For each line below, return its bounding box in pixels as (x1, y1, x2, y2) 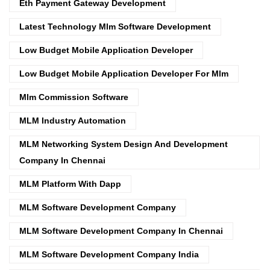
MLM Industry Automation (19, 115, 126, 125)
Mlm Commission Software (19, 92, 128, 102)
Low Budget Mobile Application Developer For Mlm (19, 68, 228, 78)
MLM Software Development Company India (19, 249, 199, 259)
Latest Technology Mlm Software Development (19, 21, 211, 31)
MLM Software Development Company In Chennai (19, 225, 223, 236)
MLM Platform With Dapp (19, 178, 121, 189)
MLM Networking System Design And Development (19, 139, 228, 149)
